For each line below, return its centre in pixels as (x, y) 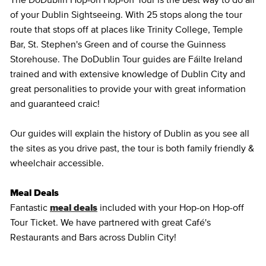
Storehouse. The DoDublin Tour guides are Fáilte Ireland (126, 60)
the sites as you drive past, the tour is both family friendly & (132, 149)
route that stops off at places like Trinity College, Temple (126, 30)
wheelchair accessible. (57, 164)
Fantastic (30, 208)
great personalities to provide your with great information (128, 89)
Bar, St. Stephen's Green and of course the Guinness (118, 45)
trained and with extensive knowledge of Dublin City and (128, 75)
